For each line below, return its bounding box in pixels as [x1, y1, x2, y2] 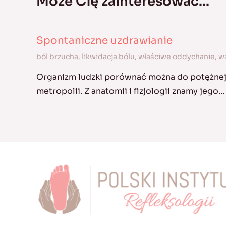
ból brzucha [36, 51, 78, 61]
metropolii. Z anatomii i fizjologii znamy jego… [36, 85, 225, 96]
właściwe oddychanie [138, 51, 215, 61]
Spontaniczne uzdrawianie [36, 34, 173, 47]
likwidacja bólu [82, 51, 135, 61]
